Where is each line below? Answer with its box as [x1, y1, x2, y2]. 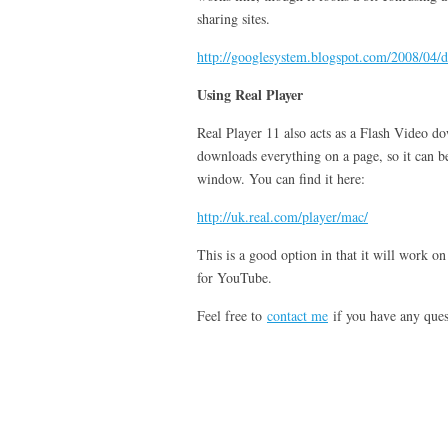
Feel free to [197, 306, 267, 325]
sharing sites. [197, 9, 270, 28]
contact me [267, 306, 328, 325]
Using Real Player [197, 84, 303, 105]
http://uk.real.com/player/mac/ [197, 207, 368, 226]
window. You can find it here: [197, 169, 365, 188]
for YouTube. [197, 268, 272, 287]
